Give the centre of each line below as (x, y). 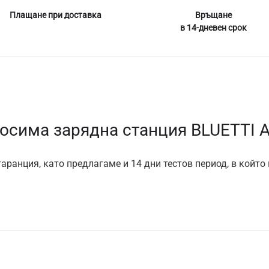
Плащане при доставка (56, 15)
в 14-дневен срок (213, 27)
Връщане (213, 15)
